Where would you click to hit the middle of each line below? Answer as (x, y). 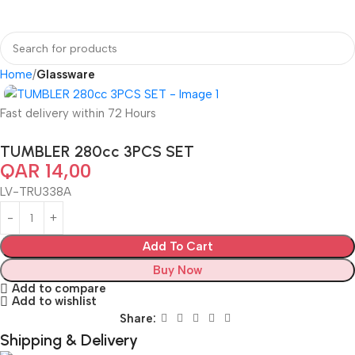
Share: (138, 318)
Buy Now (177, 271)
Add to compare (59, 288)
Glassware (66, 74)
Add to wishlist (54, 302)
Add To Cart (177, 247)
